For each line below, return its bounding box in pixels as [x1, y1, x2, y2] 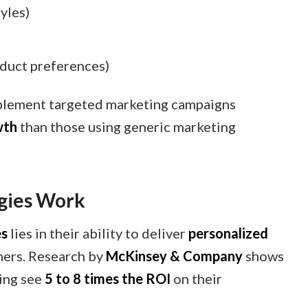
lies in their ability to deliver [8, 225, 188, 241]
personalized [188, 225, 268, 241]
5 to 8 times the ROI [45, 270, 170, 287]
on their [170, 270, 222, 287]
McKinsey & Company [106, 247, 243, 264]
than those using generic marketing [17, 118, 236, 135]
